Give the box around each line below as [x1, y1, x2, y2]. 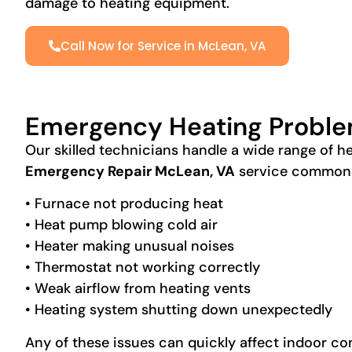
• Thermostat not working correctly [25, 258, 260, 277]
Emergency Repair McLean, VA [25, 161, 235, 181]
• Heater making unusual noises [25, 236, 234, 256]
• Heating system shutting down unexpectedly [25, 300, 332, 320]
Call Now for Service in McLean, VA [60, 37, 266, 54]
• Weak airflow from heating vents [25, 279, 251, 299]
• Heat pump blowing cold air [25, 215, 218, 235]
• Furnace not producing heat [25, 194, 223, 214]
